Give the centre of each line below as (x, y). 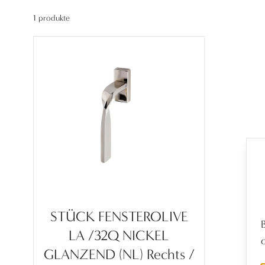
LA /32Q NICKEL (119, 235)
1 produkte (51, 18)
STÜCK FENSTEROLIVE (119, 216)
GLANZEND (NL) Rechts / (119, 254)
